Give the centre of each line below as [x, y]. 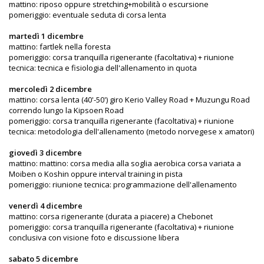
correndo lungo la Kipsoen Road [66, 110]
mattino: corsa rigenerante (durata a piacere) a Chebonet [111, 217]
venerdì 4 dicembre [46, 206]
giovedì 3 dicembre [45, 153]
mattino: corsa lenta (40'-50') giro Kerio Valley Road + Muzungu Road [129, 100]
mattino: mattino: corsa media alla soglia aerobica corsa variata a [125, 164]
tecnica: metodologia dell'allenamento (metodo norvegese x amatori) [131, 132]
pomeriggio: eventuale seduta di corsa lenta [88, 15]
